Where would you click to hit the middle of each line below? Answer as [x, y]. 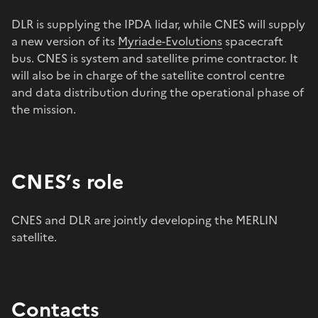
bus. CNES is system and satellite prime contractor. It [155, 58]
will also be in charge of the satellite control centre [148, 75]
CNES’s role [67, 181]
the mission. [44, 109]
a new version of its [65, 41]
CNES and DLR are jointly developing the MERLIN [144, 220]
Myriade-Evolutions [170, 41]
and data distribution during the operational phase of [158, 92]
